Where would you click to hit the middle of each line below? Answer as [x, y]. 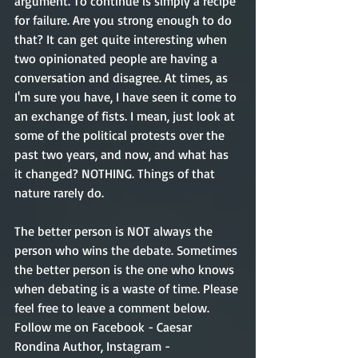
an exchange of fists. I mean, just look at [126, 116]
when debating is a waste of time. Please [128, 288]
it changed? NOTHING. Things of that [116, 173]
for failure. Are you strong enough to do [125, 20]
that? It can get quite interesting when [122, 39]
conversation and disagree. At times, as [123, 78]
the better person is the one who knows [126, 269]
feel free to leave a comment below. [113, 308]
